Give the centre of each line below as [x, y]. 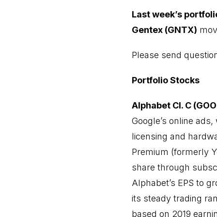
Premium [150, 152]
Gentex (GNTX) [164, 30]
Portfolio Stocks [166, 80]
